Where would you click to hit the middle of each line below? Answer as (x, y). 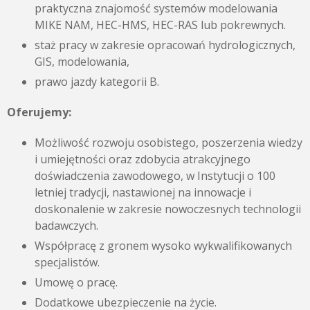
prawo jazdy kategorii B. (97, 82)
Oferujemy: (39, 112)
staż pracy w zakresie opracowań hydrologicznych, (165, 45)
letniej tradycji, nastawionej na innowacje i (143, 192)
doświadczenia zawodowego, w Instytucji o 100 (155, 176)
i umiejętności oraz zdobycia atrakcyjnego (143, 159)
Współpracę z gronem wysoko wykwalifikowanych (163, 246)
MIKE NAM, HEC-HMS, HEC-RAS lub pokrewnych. (160, 25)
